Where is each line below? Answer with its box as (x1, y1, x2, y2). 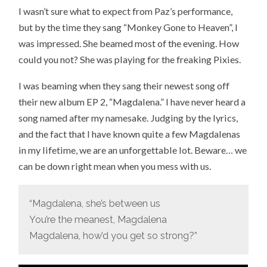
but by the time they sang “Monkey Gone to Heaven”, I (18, 21, 238, 33)
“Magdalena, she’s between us (29, 197, 161, 209)
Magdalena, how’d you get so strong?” (29, 229, 198, 241)
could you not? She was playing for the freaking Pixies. (18, 53, 241, 65)
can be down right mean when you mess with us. (18, 160, 212, 172)
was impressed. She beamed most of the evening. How (18, 37, 240, 49)
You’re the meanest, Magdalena (29, 213, 167, 225)
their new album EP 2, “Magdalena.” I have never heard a (18, 96, 246, 108)
